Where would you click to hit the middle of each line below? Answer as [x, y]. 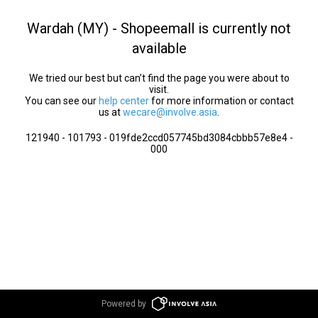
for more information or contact [221, 101]
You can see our [61, 101]
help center [124, 101]
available [159, 48]
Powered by [124, 304]
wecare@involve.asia [170, 112]
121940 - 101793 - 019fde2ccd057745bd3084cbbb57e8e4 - [159, 138]
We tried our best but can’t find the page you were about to [159, 78]
